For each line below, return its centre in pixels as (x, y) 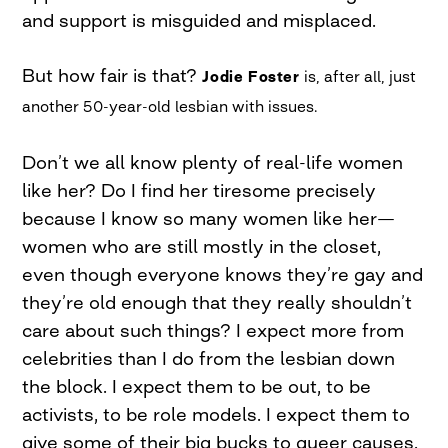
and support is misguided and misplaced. (199, 20)
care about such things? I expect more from (213, 330)
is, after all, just (357, 76)
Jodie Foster (251, 76)
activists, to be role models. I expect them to (216, 414)
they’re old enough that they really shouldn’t (217, 302)
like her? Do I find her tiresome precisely (199, 190)
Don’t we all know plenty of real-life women (213, 162)
